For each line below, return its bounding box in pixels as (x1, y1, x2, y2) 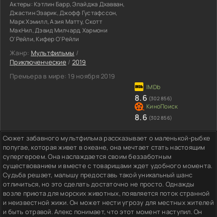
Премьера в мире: (10, 71, 67, 80)
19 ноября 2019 (66, 71, 115, 80)
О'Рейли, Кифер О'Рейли (10, 34, 79, 43)
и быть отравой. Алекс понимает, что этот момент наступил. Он (3, 207, 202, 216)
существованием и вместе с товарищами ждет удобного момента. (3, 161, 213, 170)
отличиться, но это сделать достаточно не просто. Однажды (3, 179, 195, 188)
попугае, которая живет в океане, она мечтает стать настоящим (3, 142, 205, 152)
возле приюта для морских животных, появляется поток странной (3, 188, 210, 198)
